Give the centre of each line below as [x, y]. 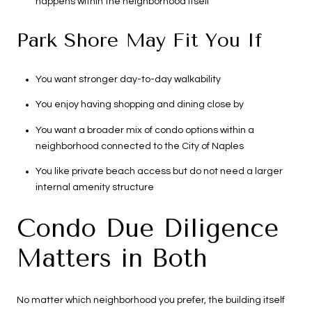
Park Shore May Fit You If [139, 40]
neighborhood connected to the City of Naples [139, 146]
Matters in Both [112, 259]
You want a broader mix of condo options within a [145, 130]
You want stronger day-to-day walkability [128, 79]
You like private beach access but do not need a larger [159, 171]
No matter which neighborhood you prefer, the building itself [151, 301]
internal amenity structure [94, 187]
